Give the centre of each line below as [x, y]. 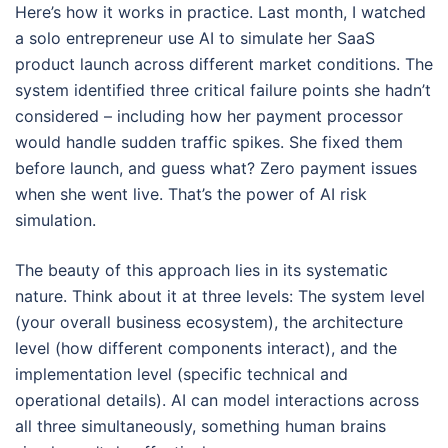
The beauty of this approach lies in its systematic [201, 270]
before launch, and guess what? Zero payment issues [216, 168]
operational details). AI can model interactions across [217, 400]
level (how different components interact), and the [206, 348]
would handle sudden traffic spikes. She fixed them [209, 142]
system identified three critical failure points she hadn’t [223, 90]
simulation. [55, 220]
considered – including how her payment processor [209, 116]
